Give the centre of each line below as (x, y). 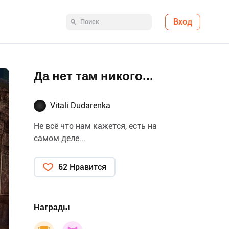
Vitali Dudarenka (80, 106)
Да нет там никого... (94, 76)
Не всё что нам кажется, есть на (95, 126)
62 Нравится (82, 167)
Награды (52, 207)
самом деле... (60, 138)
